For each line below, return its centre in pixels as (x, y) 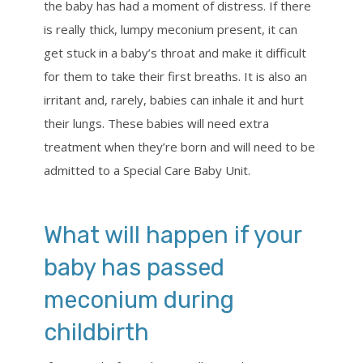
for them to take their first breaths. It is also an (175, 77)
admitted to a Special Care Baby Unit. (147, 171)
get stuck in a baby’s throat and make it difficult (175, 53)
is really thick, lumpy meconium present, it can (171, 30)
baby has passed (134, 268)
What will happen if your (173, 235)
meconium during (139, 300)
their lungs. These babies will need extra (156, 124)
